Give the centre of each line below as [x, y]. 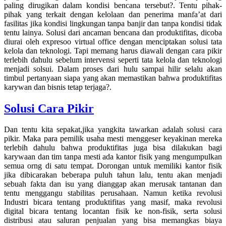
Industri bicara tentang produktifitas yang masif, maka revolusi [113, 202]
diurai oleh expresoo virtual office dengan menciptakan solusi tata [113, 41]
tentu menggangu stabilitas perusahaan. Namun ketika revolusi [113, 193]
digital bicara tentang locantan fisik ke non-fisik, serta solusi [113, 211]
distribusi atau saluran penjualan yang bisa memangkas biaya [113, 220]
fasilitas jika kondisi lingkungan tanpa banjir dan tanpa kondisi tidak [113, 23]
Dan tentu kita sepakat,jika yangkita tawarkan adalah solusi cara [113, 130]
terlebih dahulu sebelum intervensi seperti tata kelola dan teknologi [113, 60]
